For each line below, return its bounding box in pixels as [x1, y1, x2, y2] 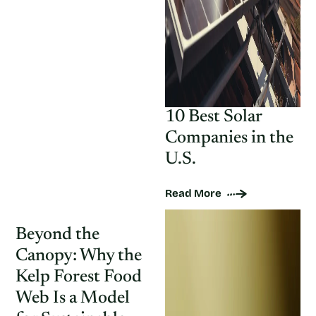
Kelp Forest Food [16, 269, 142, 286]
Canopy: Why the [16, 248, 142, 265]
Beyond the [16, 226, 99, 244]
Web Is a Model [16, 290, 130, 308]
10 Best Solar [164, 109, 262, 126]
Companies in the [164, 130, 293, 147]
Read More [164, 187, 221, 200]
